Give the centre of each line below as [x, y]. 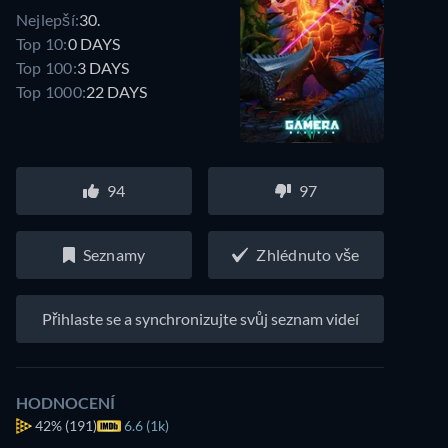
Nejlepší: [48, 19]
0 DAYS [93, 43]
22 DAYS [117, 91]
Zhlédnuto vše [308, 254]
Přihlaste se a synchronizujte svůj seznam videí [200, 318]
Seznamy [114, 254]
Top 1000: [51, 91]
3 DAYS [102, 67]
